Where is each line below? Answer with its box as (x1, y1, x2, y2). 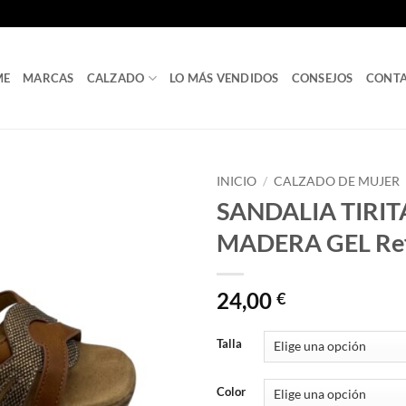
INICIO (217, 174, 256, 188)
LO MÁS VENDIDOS (169, 71, 279, 85)
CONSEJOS (291, 71, 353, 85)
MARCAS (23, 71, 74, 85)
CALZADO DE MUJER (274, 174, 401, 188)
